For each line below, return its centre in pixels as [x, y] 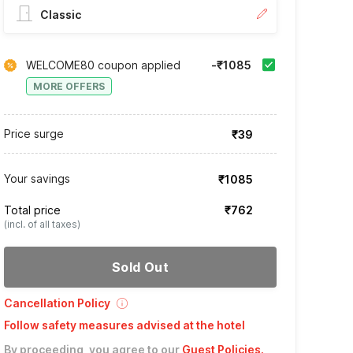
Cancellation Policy [57, 303]
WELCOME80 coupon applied [103, 65]
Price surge [33, 134]
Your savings [37, 179]
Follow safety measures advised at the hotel [124, 325]
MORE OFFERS [69, 87]
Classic [60, 15]
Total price [32, 210]
